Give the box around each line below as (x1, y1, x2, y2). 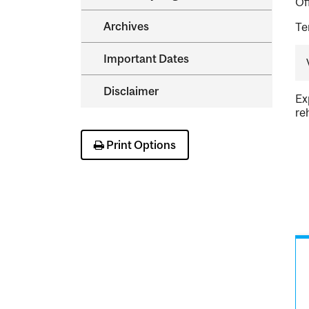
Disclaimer (103, 84, 159, 98)
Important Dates (103, 52, 189, 66)
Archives (103, 19, 149, 33)
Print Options (103, 138, 176, 152)
